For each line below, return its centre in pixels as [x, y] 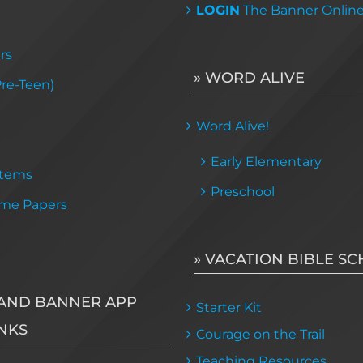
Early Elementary [266, 161]
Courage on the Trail [261, 334]
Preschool [243, 191]
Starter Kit [229, 307]
